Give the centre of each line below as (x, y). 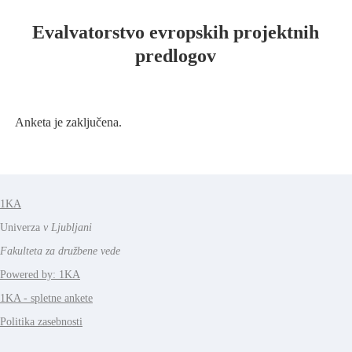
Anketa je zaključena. (68, 122)
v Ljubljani (68, 227)
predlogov (175, 56)
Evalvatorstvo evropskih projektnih (175, 32)
